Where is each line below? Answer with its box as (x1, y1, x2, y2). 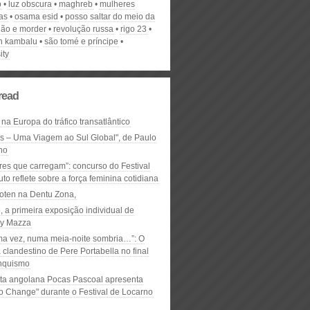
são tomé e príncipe (44, 37, 118, 46)
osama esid (15, 12, 58, 21)
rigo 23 (120, 24, 147, 34)
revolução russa (53, 24, 113, 34)
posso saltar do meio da (65, 12, 155, 21)
